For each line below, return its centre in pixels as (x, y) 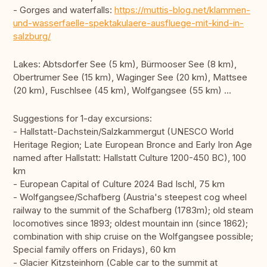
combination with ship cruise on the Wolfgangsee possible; (133, 237)
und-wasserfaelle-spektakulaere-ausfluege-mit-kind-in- (128, 23)
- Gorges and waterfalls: (64, 10)
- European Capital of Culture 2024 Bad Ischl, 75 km (119, 184)
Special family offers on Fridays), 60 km (94, 250)
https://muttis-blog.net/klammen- (182, 10)
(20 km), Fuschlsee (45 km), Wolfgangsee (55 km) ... (122, 91)
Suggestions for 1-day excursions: (83, 119)
